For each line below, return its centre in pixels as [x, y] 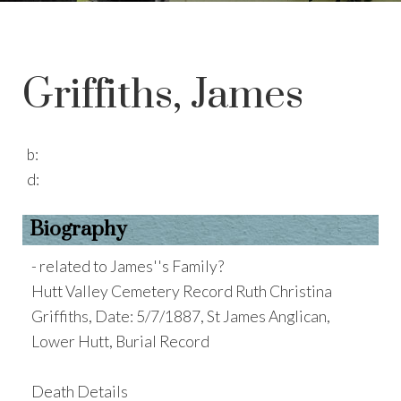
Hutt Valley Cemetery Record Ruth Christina [182, 291]
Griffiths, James [163, 95]
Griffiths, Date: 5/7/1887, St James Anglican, [181, 316]
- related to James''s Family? [128, 266]
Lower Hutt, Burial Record [120, 341]
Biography [78, 230]
